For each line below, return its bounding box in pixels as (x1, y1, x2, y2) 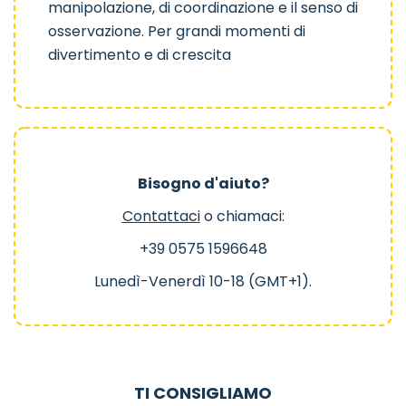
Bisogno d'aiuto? (137, 173, 269, 195)
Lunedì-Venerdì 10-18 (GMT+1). (94, 271, 312, 293)
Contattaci (121, 206, 200, 227)
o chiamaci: (199, 206, 285, 227)
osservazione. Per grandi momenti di (48, 21, 305, 43)
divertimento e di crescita (48, 44, 231, 66)
